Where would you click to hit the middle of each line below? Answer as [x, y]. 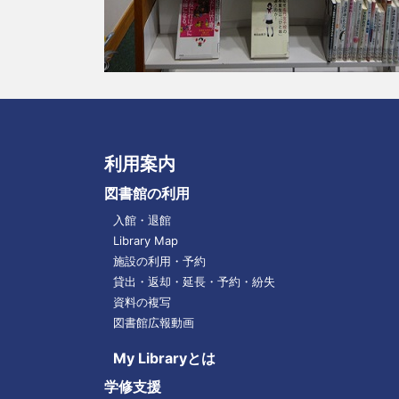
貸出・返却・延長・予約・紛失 [194, 281]
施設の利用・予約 [159, 261]
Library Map [145, 240]
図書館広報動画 [153, 322]
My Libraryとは [164, 358]
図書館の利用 [147, 193]
